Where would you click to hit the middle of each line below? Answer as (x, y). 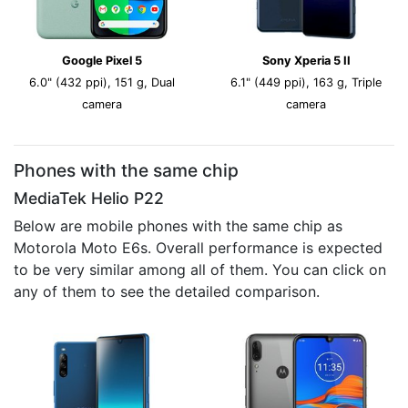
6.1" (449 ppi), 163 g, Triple (306, 82)
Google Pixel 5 (102, 61)
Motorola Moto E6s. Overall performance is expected (198, 248)
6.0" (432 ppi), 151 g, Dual (102, 82)
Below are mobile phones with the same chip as (178, 226)
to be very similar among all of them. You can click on (200, 270)
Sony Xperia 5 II (306, 61)
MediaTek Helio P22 (89, 198)
